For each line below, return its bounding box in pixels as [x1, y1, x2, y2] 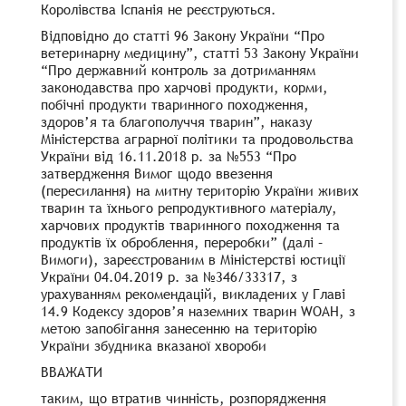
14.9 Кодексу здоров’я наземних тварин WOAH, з [41, 301, 355, 320]
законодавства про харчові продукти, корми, [41, 77, 328, 96]
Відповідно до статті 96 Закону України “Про [41, 25, 324, 44]
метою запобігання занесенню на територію [41, 318, 317, 337]
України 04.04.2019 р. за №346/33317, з [41, 266, 297, 285]
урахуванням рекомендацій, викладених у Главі [41, 284, 345, 303]
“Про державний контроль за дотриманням [41, 60, 315, 79]
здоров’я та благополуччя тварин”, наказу [41, 111, 312, 130]
